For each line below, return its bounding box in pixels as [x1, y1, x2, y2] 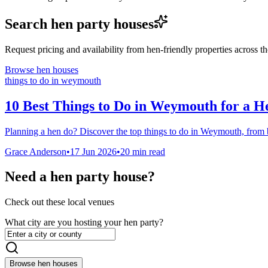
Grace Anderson [5, 146, 66, 157]
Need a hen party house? [5, 169, 155, 185]
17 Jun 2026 [70, 146, 117, 157]
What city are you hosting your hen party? [5, 217, 163, 228]
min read [130, 146, 165, 157]
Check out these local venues [5, 197, 114, 208]
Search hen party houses [5, 16, 154, 32]
